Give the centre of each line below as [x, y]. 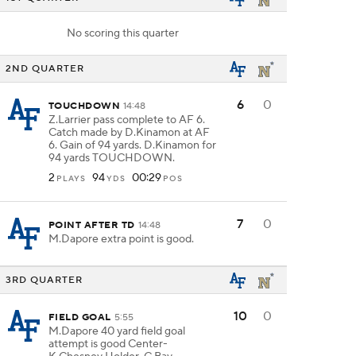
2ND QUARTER [45, 68]
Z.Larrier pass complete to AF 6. [127, 120]
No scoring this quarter [122, 33]
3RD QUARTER [44, 280]
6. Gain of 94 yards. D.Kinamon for [132, 145]
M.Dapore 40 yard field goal [117, 331]
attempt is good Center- [108, 344]
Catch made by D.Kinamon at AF [129, 133]
